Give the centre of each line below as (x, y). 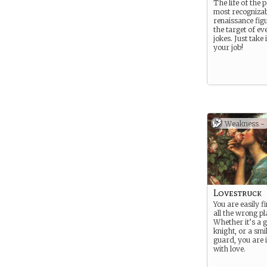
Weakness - (245, 124)
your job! (228, 47)
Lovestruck (237, 193)
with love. (229, 249)
